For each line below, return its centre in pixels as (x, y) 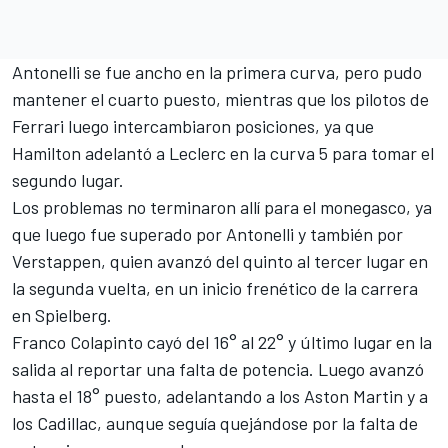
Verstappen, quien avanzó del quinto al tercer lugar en (220, 261)
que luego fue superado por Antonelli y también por (207, 234)
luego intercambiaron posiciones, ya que (219, 126)
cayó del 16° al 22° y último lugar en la (287, 342)
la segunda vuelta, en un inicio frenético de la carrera (215, 288)
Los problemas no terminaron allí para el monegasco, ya (222, 207)
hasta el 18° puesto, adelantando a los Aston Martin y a (220, 396)
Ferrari (38, 126)
